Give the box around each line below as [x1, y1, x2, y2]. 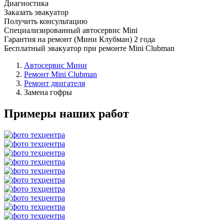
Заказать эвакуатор [4, 7, 68, 16]
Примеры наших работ [4, 106, 129, 120]
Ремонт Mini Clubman [24, 69, 97, 78]
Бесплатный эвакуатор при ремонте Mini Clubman [4, 43, 174, 52]
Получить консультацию [4, 16, 87, 25]
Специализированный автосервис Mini [4, 25, 137, 34]
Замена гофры [24, 87, 72, 96]
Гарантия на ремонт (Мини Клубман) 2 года [4, 34, 155, 43]
